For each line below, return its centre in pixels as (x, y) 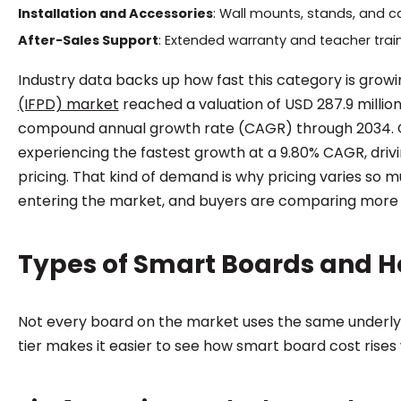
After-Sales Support (88, 40)
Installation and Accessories (115, 13)
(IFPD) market (68, 104)
